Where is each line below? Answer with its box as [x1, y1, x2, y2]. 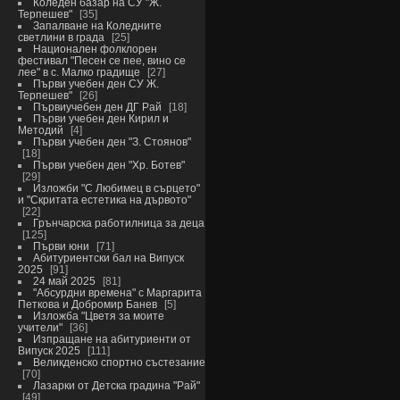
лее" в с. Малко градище [17, 65, 140, 78]
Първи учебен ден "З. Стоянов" [32, 135, 191, 147]
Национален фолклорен [32, 42, 157, 54]
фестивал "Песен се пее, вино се [17, 54, 186, 66]
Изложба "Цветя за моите [32, 309, 164, 321]
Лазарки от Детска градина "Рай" [32, 379, 200, 391]
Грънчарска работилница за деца [32, 216, 204, 229]
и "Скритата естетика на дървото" [17, 193, 191, 205]
